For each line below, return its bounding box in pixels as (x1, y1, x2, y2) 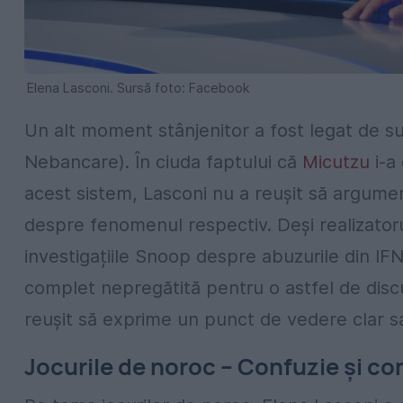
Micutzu (302, 151, 370, 174)
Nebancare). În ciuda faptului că (24, 151, 302, 174)
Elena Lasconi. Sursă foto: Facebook (27, 80, 250, 96)
